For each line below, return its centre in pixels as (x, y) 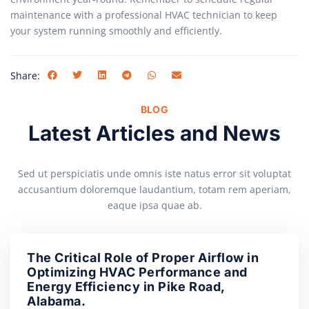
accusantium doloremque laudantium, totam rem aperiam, (154, 190)
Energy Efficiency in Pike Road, (126, 287)
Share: (25, 75)
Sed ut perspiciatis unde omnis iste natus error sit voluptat (154, 174)
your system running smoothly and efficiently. (116, 30)
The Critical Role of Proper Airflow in (143, 258)
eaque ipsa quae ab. (154, 206)
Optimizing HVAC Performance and (137, 272)
